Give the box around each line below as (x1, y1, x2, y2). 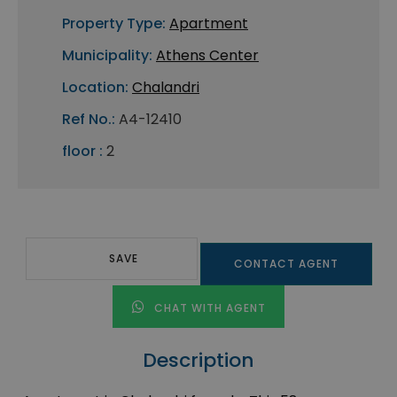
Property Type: (62, 13, 166, 35)
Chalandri (132, 77, 199, 98)
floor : (62, 141, 103, 162)
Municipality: (62, 45, 152, 66)
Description (143, 346, 254, 375)
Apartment (169, 13, 248, 35)
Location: (62, 77, 128, 98)
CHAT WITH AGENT (150, 300, 266, 316)
